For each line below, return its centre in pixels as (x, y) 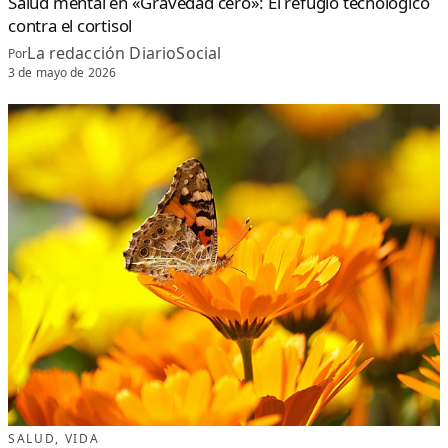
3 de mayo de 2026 (62, 73)
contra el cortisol (70, 26)
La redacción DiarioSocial (124, 53)
